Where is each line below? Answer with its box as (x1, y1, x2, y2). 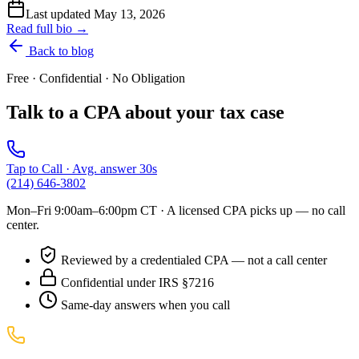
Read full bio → (6, 22, 88, 36)
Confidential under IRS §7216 (58, 275, 214, 289)
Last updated (26, 7, 94, 22)
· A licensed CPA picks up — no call (157, 203, 345, 217)
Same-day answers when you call (58, 297, 230, 312)
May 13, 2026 (94, 7, 165, 22)
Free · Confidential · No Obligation (6, 71, 185, 86)
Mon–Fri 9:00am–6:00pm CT (6, 203, 157, 217)
